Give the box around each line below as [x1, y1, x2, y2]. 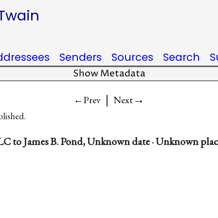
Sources [111, 50, 153, 64]
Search [163, 50, 200, 64]
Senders [59, 50, 102, 64]
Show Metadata [73, 68, 145, 80]
